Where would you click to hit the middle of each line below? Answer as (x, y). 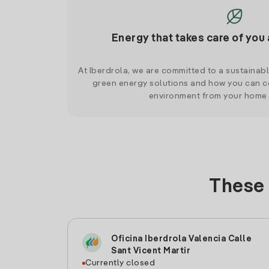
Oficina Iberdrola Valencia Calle (181, 239)
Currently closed (120, 263)
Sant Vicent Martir (151, 251)
